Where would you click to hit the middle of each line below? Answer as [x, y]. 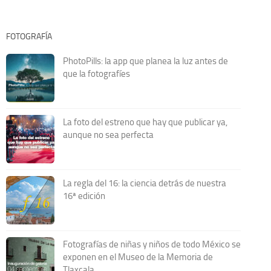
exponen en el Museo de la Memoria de [138, 257]
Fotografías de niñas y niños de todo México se [152, 244]
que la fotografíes [96, 73]
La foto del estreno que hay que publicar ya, [145, 122]
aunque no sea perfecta [108, 135]
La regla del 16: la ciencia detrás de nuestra [144, 183]
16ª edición [84, 196]
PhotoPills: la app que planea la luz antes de [145, 61]
